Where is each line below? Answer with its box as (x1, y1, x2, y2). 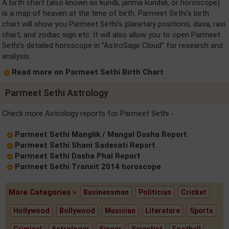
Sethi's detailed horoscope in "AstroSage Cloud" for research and (2, 41, 223, 50)
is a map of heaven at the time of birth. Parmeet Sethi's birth (2, 9, 209, 18)
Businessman (83, 188, 129, 196)
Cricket (181, 188, 207, 196)
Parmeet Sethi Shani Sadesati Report (15, 141, 155, 150)
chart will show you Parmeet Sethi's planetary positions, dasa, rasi (2, 19, 225, 29)
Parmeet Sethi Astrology (5, 87, 108, 98)
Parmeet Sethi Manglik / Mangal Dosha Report (15, 130, 187, 139)
